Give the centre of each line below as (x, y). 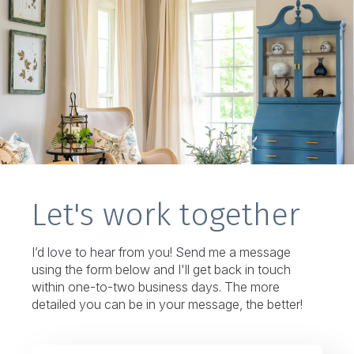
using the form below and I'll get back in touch (161, 269)
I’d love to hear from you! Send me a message (161, 252)
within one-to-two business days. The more (156, 287)
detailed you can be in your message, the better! (167, 304)
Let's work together (166, 215)
